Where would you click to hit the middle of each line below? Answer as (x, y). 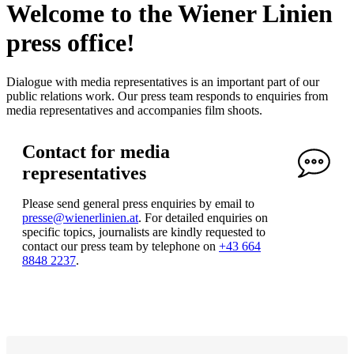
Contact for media (96, 151)
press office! (71, 43)
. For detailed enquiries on (203, 217)
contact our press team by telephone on (121, 246)
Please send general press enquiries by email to (138, 203)
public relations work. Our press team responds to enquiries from (167, 96)
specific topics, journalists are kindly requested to (144, 232)
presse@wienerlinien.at (80, 217)
